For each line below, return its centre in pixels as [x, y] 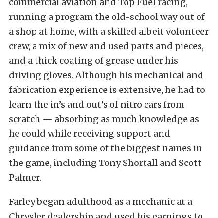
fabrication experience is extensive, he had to [107, 90]
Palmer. [25, 178]
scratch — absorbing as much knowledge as [104, 119]
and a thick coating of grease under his [93, 61]
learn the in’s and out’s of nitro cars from [97, 105]
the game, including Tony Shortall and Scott [105, 163]
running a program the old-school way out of [107, 17]
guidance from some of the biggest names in [106, 148]
